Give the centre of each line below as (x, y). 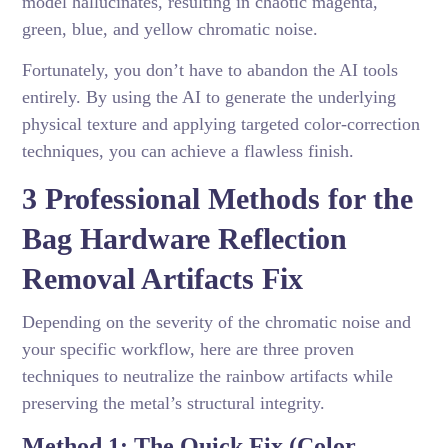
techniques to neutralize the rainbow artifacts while (208, 376)
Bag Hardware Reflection (185, 239)
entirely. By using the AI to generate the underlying (209, 97)
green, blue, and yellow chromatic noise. (170, 29)
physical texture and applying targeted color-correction (221, 124)
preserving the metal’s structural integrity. (174, 403)
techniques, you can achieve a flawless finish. (188, 151)
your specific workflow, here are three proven (188, 349)
